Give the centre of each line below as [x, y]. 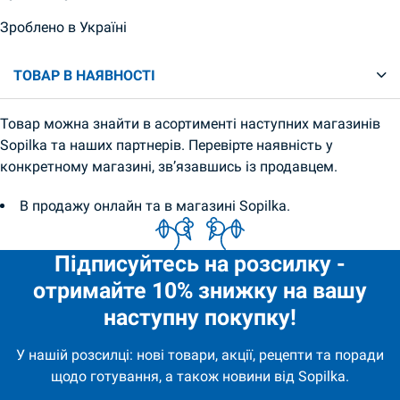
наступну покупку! [200, 317]
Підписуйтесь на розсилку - [200, 263]
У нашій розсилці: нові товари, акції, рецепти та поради [200, 355]
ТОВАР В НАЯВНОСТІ [84, 75]
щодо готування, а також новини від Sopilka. [200, 377]
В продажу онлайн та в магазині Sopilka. [155, 206]
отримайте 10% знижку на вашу [200, 290]
